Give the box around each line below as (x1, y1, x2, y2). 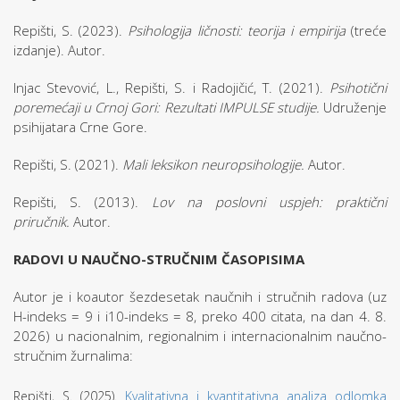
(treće (345, 21, 387, 39)
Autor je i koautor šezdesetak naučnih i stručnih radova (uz (13, 287, 387, 305)
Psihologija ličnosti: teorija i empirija (128, 21, 346, 39)
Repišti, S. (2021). (13, 155, 122, 173)
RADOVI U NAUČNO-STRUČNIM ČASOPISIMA (13, 250, 304, 268)
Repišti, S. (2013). (13, 193, 152, 211)
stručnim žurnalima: (13, 346, 133, 364)
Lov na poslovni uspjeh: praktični (152, 193, 387, 211)
